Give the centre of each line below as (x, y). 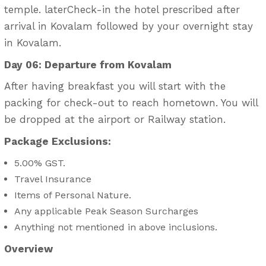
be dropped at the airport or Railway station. (115, 120)
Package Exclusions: (57, 142)
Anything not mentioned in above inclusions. (116, 227)
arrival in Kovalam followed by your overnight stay (128, 26)
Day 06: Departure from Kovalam (88, 64)
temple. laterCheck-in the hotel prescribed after (122, 9)
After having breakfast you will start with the (115, 86)
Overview (28, 248)
